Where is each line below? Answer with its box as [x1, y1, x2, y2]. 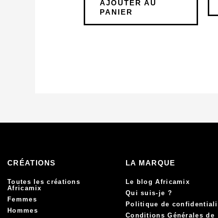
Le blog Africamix [125, 178, 190, 185]
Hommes [7, 206, 38, 214]
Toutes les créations [7, 178, 81, 185]
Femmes [7, 195, 37, 203]
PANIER [100, 7, 133, 16]
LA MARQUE [125, 158, 176, 167]
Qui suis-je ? [125, 189, 172, 197]
